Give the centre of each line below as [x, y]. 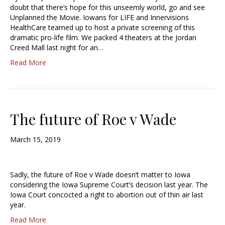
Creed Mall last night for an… [57, 48]
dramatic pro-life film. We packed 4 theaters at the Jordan [103, 38]
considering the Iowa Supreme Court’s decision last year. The [109, 185]
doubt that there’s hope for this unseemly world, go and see [107, 8]
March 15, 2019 [35, 140]
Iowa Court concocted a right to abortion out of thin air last [107, 195]
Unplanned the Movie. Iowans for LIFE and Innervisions [99, 18]
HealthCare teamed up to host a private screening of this [102, 28]
